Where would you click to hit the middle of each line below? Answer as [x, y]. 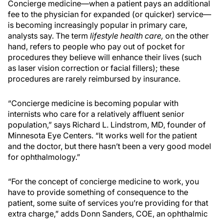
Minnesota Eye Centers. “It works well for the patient [102, 135]
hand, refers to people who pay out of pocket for [96, 46]
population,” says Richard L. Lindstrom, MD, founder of [107, 125]
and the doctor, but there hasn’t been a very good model [109, 146]
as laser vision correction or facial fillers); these [94, 68]
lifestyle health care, [128, 36]
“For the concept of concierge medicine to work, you [103, 181]
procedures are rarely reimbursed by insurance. [94, 79]
